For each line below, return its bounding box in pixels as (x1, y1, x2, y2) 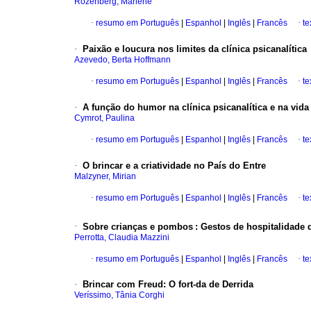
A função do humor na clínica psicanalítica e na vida (83, 102, 309, 113)
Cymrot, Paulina (74, 113, 135, 124)
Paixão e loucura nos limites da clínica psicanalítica (83, 44, 307, 55)
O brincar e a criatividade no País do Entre (83, 160, 266, 171)
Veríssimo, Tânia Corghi (74, 290, 165, 301)
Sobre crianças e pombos (83, 221, 193, 232)
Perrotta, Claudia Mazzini (74, 232, 169, 242)
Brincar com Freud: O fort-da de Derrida (83, 279, 253, 290)
